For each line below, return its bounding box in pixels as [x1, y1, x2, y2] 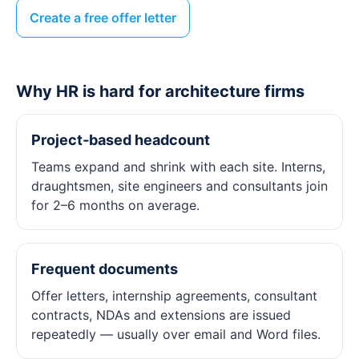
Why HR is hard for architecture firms [16, 82, 305, 101]
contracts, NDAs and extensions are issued [31, 307, 291, 323]
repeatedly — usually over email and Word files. [31, 326, 321, 342]
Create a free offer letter [30, 10, 176, 26]
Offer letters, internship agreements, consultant [31, 288, 317, 304]
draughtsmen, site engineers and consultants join [31, 178, 328, 194]
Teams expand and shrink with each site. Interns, [31, 159, 325, 175]
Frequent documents [31, 260, 178, 277]
